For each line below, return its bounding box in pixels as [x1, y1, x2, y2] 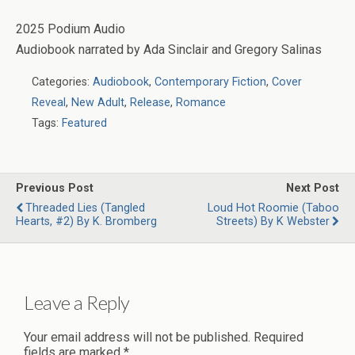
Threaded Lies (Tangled [25, 201, 145, 215]
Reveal [32, 96, 66, 109]
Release [130, 96, 170, 109]
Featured [62, 116, 107, 130]
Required [254, 329, 303, 345]
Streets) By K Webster [216, 215, 330, 228]
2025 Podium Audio [16, 21, 125, 36]
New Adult [71, 96, 124, 109]
